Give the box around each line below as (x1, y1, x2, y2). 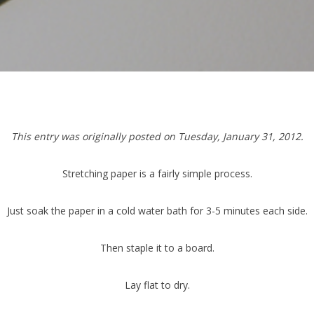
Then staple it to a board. (100, 241, 214, 254)
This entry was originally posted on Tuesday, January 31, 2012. (11, 130, 303, 143)
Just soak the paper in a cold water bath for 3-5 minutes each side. (6, 204, 308, 217)
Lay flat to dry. (124, 278, 190, 292)
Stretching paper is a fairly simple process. (62, 167, 252, 180)
